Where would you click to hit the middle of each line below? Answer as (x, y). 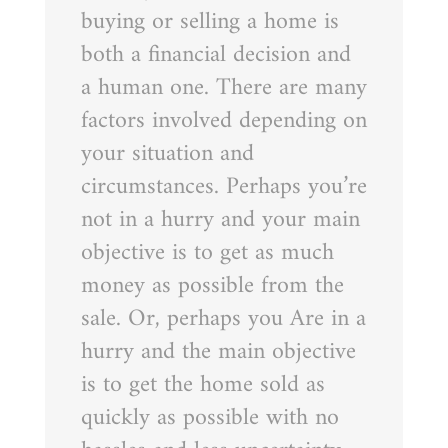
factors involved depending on (223, 120)
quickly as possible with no (209, 417)
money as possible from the (212, 285)
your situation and (167, 153)
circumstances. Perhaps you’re (223, 186)
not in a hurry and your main (220, 219)
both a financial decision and (215, 54)
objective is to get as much (207, 252)
